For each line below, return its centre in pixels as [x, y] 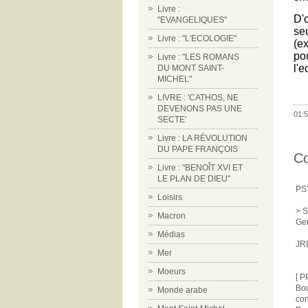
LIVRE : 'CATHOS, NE [198, 98]
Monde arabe [183, 290]
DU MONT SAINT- [191, 68]
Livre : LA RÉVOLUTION [202, 138]
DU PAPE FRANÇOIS [198, 149]
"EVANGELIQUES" [192, 20]
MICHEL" [175, 79]
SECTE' [172, 120]
